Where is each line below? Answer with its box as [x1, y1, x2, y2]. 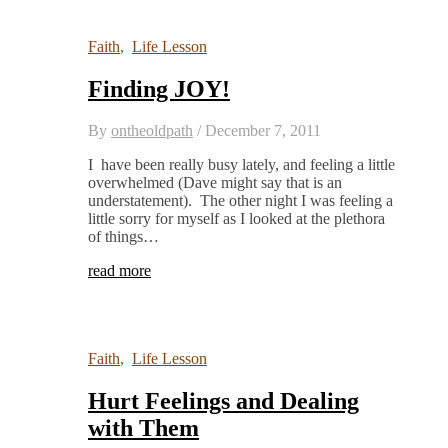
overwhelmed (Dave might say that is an [88, 174, 342, 192]
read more [88, 262, 151, 280]
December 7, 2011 [205, 122, 321, 140]
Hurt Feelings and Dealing [88, 388, 359, 415]
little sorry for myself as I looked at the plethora [88, 210, 385, 228]
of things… [88, 228, 159, 246]
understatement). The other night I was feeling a [88, 192, 393, 210]
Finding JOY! [88, 75, 230, 102]
